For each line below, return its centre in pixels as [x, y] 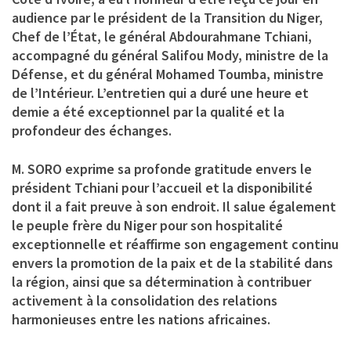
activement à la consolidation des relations [145, 301]
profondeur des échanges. [92, 131]
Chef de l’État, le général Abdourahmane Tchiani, [162, 37]
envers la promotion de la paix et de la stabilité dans [172, 263]
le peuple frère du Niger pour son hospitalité [147, 226]
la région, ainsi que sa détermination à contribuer [161, 282]
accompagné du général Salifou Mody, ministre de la [170, 56]
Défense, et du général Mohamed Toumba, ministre [168, 74]
